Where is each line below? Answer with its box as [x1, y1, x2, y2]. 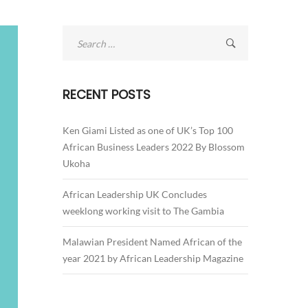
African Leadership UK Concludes [63, 188, 207, 200]
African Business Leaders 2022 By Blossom [63, 141, 245, 153]
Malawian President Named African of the [63, 236, 242, 247]
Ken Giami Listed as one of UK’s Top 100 [63, 124, 233, 136]
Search [63, 24, 91, 36]
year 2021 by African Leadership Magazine [63, 252, 243, 264]
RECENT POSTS [63, 86, 151, 103]
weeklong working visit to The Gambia [63, 205, 224, 217]
